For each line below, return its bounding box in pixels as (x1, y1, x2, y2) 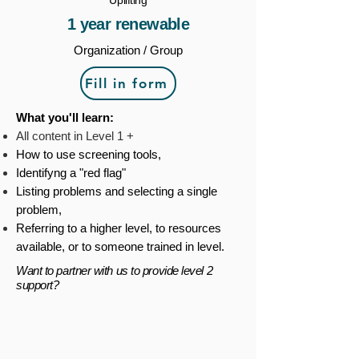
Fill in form (84, 75, 169, 91)
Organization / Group (74, 43, 183, 57)
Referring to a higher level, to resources (16, 221, 221, 235)
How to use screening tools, (16, 147, 161, 161)
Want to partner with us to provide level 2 (16, 264, 213, 277)
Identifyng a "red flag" (16, 166, 126, 179)
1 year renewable (67, 15, 190, 33)
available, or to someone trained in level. (16, 240, 224, 253)
